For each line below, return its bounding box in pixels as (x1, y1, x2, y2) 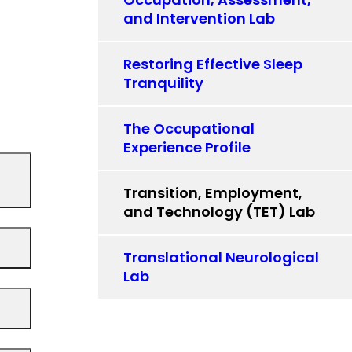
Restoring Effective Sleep (123, 54, 303, 74)
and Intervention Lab (123, 9, 276, 28)
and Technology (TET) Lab (123, 202, 316, 222)
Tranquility (123, 73, 204, 93)
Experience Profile (123, 137, 251, 157)
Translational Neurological (123, 247, 320, 267)
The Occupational (123, 119, 255, 138)
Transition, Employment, (123, 183, 303, 203)
